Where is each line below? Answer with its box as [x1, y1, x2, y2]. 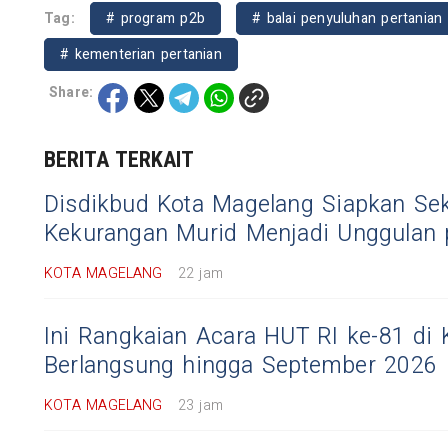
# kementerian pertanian [60, 43, 222, 65]
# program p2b [106, 7, 205, 29]
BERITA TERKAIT [44, 146, 195, 172]
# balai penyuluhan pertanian [252, 7, 443, 29]
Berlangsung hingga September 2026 [44, 348, 437, 383]
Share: [49, 81, 94, 103]
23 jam [177, 394, 224, 416]
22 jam [177, 262, 224, 284]
